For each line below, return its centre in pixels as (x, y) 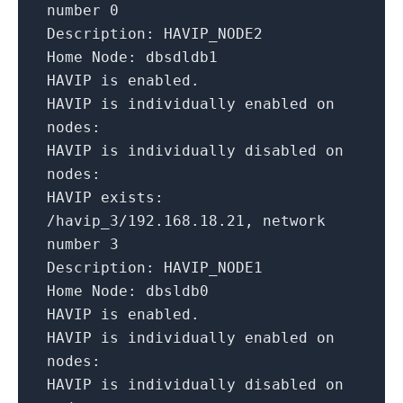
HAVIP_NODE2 (213, 34)
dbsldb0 (177, 291)
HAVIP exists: (105, 198)
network (294, 221)
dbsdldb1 (182, 58)
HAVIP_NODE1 (213, 268)
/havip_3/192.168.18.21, (150, 221)
